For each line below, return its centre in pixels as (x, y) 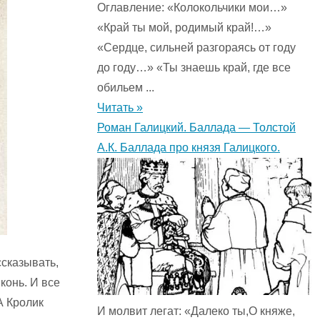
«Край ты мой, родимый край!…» (184, 28)
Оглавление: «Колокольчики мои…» (192, 8)
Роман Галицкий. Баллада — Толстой (196, 128)
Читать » (120, 108)
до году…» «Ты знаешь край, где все (194, 68)
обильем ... (126, 88)
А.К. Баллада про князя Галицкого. (189, 148)
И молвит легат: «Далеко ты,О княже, (196, 311)
